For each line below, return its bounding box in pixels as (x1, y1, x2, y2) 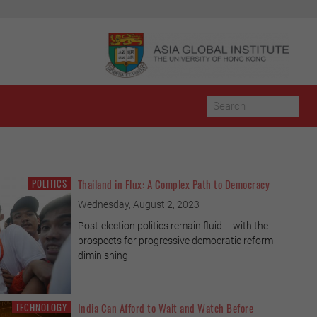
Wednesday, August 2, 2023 (77, 199, 200, 211)
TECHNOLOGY (15, 299, 67, 314)
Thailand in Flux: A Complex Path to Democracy (77, 176, 270, 192)
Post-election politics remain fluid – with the (77, 220, 268, 232)
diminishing (77, 250, 128, 262)
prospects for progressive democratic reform (77, 235, 273, 247)
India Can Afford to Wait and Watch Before (77, 299, 253, 316)
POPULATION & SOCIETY (171, 176, 264, 191)
